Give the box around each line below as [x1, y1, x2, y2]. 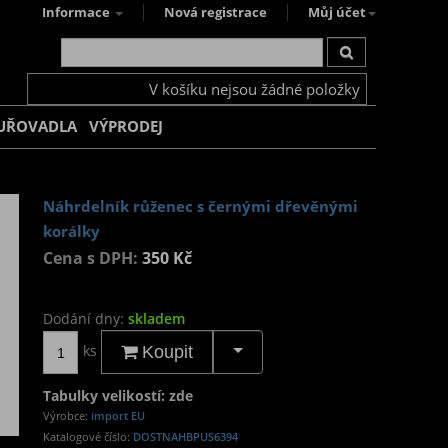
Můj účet [308, 4, 366, 21]
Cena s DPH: [43, 247, 142, 269]
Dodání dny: [43, 309, 128, 328]
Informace [42, 4, 113, 21]
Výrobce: [43, 408, 91, 423]
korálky [43, 221, 100, 242]
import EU [91, 408, 145, 423]
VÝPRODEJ [89, 116, 163, 137]
